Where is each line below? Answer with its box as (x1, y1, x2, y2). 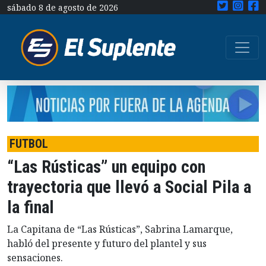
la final (7, 197, 54, 218)
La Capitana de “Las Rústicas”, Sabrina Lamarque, (7, 223, 233, 236)
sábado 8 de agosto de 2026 (7, 2, 118, 13)
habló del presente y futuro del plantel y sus (7, 237, 207, 251)
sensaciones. (7, 251, 63, 265)
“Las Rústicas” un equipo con (7, 157, 205, 178)
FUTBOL (9, 137, 48, 151)
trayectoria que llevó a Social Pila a (7, 177, 251, 198)
